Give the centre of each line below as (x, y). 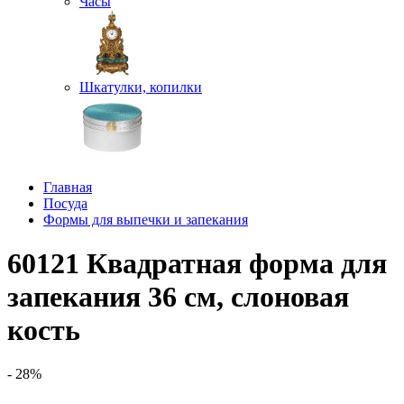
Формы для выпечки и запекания (146, 219)
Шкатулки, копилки (141, 87)
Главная (68, 187)
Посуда (65, 203)
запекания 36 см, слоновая (178, 296)
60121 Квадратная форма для (197, 263)
